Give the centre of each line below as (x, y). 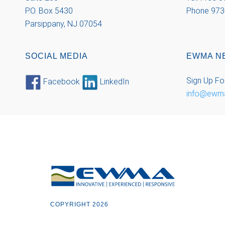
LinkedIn (114, 82)
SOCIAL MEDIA (57, 56)
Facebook (62, 82)
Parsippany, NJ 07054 (64, 24)
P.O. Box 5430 (49, 11)
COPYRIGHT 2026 (79, 204)
